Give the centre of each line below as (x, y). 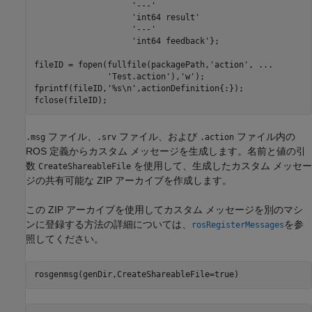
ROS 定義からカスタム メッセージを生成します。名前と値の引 (166, 151)
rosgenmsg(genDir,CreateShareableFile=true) (136, 275)
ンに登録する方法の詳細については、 (109, 224)
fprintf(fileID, (70, 89)
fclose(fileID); (70, 101)
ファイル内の (265, 136)
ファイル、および (158, 136)
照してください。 (65, 239)
